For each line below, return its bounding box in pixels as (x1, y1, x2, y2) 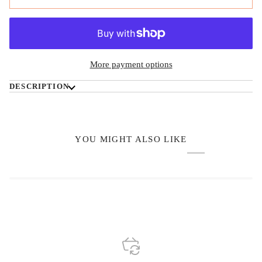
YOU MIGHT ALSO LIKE (75, 134, 187, 144)
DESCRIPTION (9, 81, 69, 91)
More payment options (89, 59, 173, 69)
